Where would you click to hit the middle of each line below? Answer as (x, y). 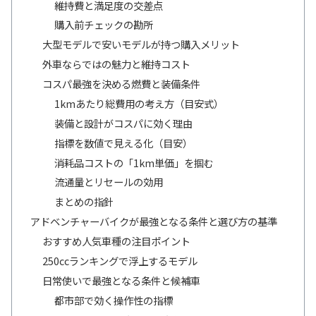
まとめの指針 (84, 202)
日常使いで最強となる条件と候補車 (122, 280)
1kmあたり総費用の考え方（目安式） (139, 103)
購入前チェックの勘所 (104, 25)
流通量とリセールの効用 (109, 182)
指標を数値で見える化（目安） (124, 142)
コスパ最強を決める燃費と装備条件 (122, 84)
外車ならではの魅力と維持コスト (117, 64)
